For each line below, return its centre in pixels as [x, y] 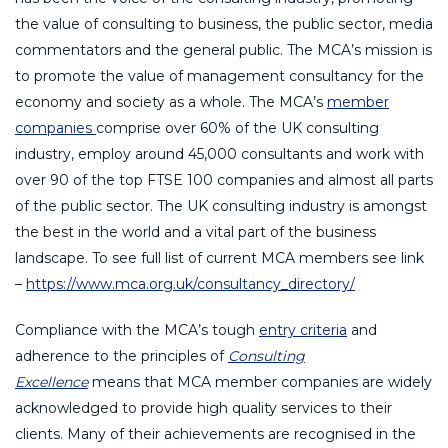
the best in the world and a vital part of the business [195, 231]
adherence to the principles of [121, 355]
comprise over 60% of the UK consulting [237, 127]
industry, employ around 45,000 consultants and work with [219, 153]
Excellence [51, 381]
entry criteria [303, 329]
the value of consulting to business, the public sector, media [224, 23]
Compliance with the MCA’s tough [137, 329]
